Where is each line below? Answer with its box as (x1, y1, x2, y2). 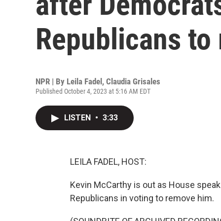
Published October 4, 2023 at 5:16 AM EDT (36, 87, 150, 95)
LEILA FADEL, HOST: (70, 156, 147, 167)
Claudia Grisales (106, 76, 160, 86)
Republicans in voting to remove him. (70, 193, 214, 203)
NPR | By (36, 76, 67, 86)
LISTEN (64, 113, 93, 122)
